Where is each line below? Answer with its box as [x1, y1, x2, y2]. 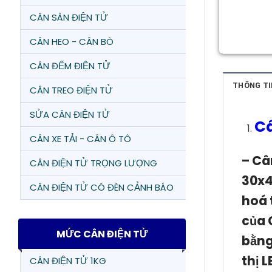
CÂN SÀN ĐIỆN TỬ [30, 11, 108, 24]
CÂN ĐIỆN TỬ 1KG [30, 254, 106, 267]
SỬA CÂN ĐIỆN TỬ [30, 108, 110, 121]
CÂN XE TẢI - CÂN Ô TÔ [30, 132, 131, 145]
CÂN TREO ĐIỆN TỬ [30, 84, 113, 97]
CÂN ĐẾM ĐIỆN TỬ [30, 59, 110, 72]
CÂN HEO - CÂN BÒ [30, 35, 114, 48]
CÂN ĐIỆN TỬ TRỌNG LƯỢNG [30, 157, 157, 169]
